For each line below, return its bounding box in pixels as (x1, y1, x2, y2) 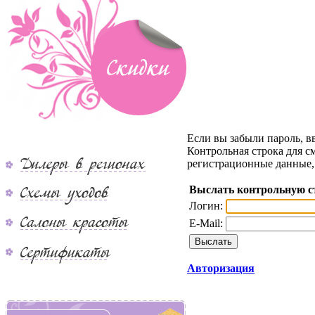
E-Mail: (189, 217, 223, 229)
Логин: (189, 200, 223, 212)
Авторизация (187, 262, 255, 274)
